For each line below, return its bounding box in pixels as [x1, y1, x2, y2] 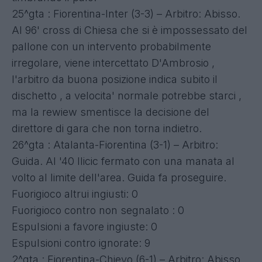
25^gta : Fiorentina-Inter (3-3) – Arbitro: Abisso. [12, 7, 240, 20]
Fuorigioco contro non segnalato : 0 [12, 204, 184, 216]
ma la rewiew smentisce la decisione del [12, 105, 209, 118]
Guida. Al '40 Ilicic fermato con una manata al [12, 154, 235, 167]
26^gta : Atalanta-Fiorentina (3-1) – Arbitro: [12, 138, 218, 151]
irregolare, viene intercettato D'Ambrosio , [12, 56, 215, 69]
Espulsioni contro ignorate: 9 [12, 236, 150, 249]
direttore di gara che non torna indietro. [12, 122, 202, 135]
